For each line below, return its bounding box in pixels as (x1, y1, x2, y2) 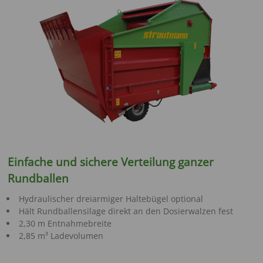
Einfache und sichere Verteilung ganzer (8, 154, 214, 170)
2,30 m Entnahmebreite (18, 218, 112, 230)
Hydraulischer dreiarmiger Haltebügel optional (18, 193, 203, 205)
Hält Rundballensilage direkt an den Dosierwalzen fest (18, 205, 233, 217)
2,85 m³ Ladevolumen (18, 230, 103, 242)
